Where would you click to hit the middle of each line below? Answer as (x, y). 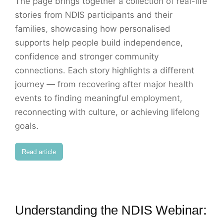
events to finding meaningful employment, (99, 98)
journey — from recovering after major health (104, 84)
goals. (27, 126)
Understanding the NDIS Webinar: (111, 210)
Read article (39, 152)
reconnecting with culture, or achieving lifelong (107, 112)
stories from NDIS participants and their (94, 15)
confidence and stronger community (87, 57)
